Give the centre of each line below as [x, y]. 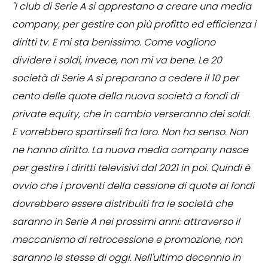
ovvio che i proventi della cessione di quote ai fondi [133, 186]
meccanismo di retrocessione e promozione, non [127, 240]
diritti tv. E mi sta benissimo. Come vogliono [114, 42]
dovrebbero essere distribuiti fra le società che [122, 204]
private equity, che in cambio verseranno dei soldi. [131, 114]
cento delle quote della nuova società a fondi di [125, 96]
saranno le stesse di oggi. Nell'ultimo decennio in [126, 258]
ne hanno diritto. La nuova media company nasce [130, 150]
